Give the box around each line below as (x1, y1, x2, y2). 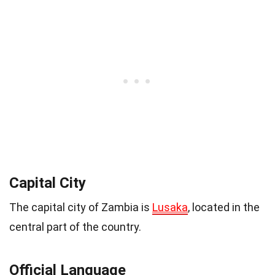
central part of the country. (9, 220, 141, 234)
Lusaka (152, 201, 188, 214)
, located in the (188, 201, 260, 214)
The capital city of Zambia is (9, 201, 152, 214)
